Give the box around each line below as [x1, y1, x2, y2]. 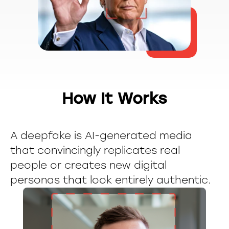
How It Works [62, 89, 167, 108]
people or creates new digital [10, 159, 167, 171]
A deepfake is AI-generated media [10, 129, 192, 142]
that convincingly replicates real [10, 144, 180, 156]
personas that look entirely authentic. [10, 174, 211, 186]
